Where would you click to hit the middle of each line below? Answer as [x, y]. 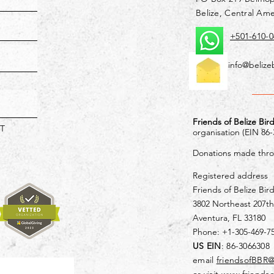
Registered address [230, 176]
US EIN [207, 246]
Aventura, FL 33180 [229, 218]
